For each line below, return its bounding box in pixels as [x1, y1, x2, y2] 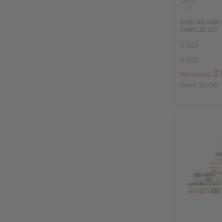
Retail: [180, 81, 199, 89]
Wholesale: [180, 71, 214, 79]
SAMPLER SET [180, 26, 218, 34]
